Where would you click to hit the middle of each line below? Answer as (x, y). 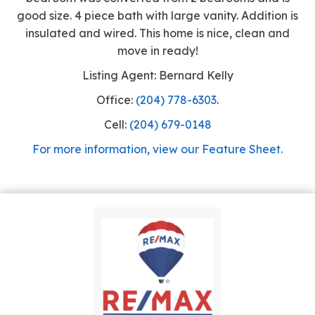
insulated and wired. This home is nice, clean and (157, 33)
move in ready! (157, 50)
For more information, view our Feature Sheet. (157, 149)
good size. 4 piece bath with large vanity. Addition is (157, 15)
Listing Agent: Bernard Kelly (157, 75)
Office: (116, 99)
